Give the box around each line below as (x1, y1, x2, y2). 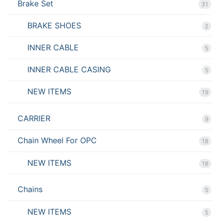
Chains (18, 184, 43, 195)
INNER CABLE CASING (27, 65, 111, 75)
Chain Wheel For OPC (18, 135, 97, 146)
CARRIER (18, 113, 50, 124)
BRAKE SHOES (27, 20, 81, 30)
